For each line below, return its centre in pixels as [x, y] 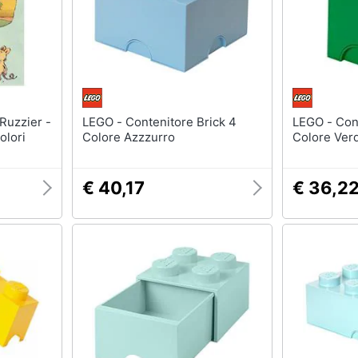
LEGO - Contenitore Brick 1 [314, 122]
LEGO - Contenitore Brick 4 [103, 122]
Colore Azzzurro [128, 137]
